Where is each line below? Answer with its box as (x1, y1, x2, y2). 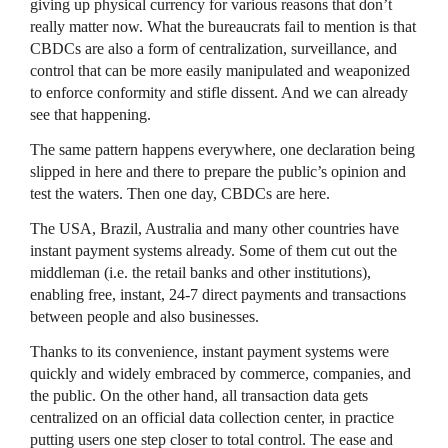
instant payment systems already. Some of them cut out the (30, 241, 397, 259)
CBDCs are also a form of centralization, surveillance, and (30, 39, 397, 57)
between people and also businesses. (30, 307, 259, 325)
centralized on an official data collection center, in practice (30, 408, 394, 426)
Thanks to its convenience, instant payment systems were (30, 342, 389, 360)
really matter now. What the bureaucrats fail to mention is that (30, 17, 416, 35)
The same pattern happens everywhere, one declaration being (30, 140, 415, 158)
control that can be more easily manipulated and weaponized (30, 61, 410, 79)
